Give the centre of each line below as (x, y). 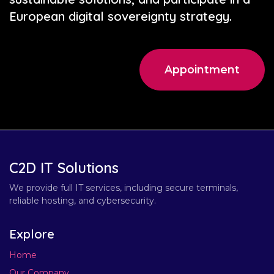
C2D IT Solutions (64, 168)
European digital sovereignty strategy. (120, 17)
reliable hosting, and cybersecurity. (83, 200)
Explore (32, 234)
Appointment (202, 70)
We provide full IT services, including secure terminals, (124, 187)
